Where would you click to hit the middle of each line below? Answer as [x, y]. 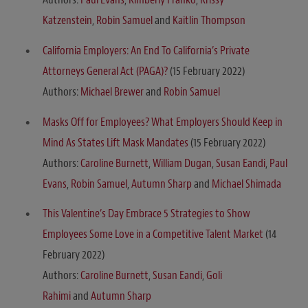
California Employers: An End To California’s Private [146, 51]
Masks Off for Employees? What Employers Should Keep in [163, 122]
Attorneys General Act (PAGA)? [105, 71]
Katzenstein [67, 21]
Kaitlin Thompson [209, 21]
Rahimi [57, 296]
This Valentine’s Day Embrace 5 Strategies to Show [146, 214]
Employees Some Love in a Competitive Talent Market [153, 234]
